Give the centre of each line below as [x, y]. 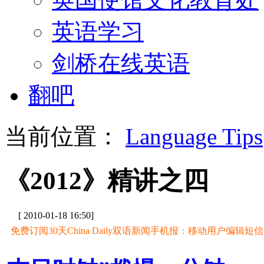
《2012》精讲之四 [107, 181]
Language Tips [194, 136]
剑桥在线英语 [121, 63]
